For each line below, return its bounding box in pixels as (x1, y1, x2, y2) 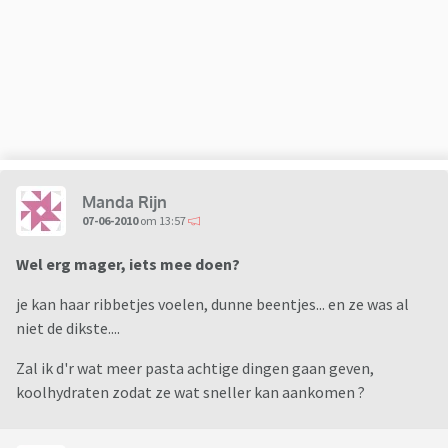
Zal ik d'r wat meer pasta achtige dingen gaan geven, (16, 358, 374, 379)
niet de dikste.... (16, 318, 120, 339)
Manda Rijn (82, 191, 167, 212)
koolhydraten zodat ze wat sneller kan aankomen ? (16, 382, 365, 403)
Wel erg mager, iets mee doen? (16, 254, 240, 275)
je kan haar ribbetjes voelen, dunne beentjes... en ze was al (16, 294, 409, 315)
